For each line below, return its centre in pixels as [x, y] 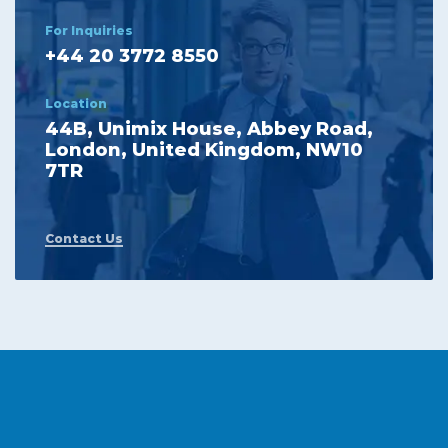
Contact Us [84, 238]
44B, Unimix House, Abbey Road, [209, 129]
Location [76, 103]
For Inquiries [89, 30]
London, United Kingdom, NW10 [204, 150]
